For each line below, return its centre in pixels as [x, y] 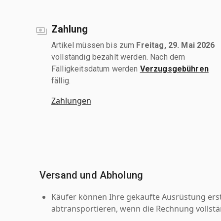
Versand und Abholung [91, 175]
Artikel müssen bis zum [94, 45]
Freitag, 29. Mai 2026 [176, 45]
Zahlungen [71, 100]
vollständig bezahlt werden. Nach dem [118, 57]
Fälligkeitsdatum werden [96, 69]
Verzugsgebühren [174, 69]
